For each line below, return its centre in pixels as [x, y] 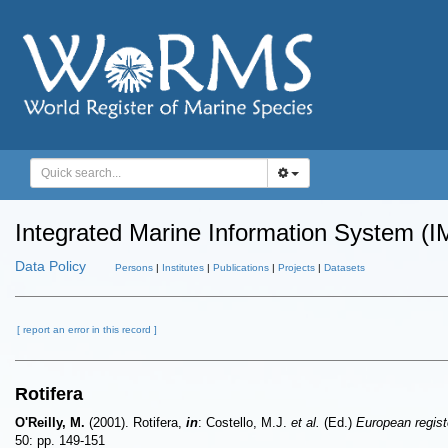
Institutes [183, 267]
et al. [305, 422]
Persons [134, 267]
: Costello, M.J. [244, 422]
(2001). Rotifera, [135, 422]
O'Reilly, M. [50, 422]
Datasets [344, 267]
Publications [241, 267]
